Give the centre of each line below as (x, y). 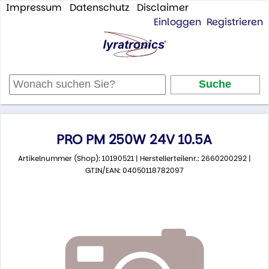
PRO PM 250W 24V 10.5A (134, 140)
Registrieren (235, 22)
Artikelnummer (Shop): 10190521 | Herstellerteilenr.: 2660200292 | (134, 159)
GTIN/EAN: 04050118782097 (134, 171)
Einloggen (178, 22)
